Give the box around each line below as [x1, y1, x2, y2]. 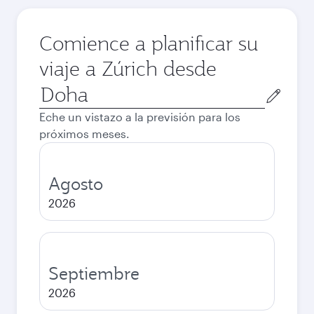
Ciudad [39, 82, 77, 95]
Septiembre [48, 262, 139, 285]
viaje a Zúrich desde [39, 55, 217, 81]
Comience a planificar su [39, 30, 258, 56]
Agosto [48, 172, 103, 195]
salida [39, 116, 69, 129]
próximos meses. [39, 127, 130, 140]
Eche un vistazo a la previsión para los [39, 110, 240, 123]
